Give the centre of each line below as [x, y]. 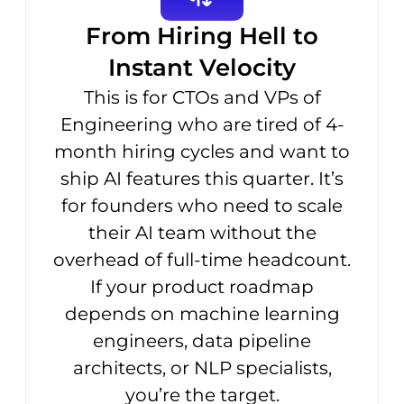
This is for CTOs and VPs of [202, 97]
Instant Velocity [202, 67]
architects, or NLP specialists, [202, 367]
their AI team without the [202, 232]
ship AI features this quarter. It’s [202, 178]
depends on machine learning [202, 313]
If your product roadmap [202, 286]
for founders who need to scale [202, 205]
